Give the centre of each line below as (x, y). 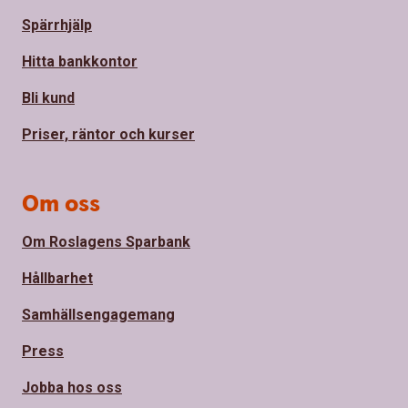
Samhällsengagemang (98, 315)
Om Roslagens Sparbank (106, 242)
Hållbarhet (57, 279)
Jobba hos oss (72, 388)
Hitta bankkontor (80, 62)
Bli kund (48, 98)
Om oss (61, 205)
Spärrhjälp (57, 25)
